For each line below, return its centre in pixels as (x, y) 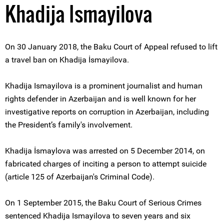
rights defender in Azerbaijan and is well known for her (100, 99)
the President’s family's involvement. (69, 125)
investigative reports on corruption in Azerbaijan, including (107, 112)
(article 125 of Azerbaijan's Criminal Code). (80, 177)
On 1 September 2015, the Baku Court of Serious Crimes (103, 203)
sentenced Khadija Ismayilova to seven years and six (98, 216)
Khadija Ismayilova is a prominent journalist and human (104, 86)
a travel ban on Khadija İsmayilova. (67, 60)
